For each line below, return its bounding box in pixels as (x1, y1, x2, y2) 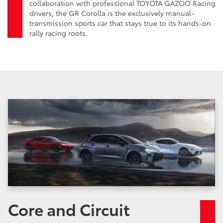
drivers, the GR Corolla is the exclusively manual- (29, 7, 194, 18)
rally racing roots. (29, 27, 88, 38)
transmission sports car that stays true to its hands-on (29, 17, 211, 28)
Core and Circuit (8, 197, 130, 220)
